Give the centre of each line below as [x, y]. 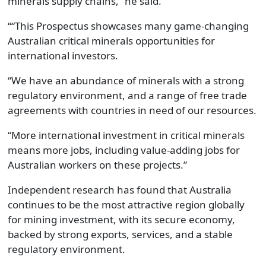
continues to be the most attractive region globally [126, 204]
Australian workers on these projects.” [97, 164]
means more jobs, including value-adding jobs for [123, 150]
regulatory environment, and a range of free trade [127, 95]
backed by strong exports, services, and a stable [120, 234]
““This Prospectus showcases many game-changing [128, 26]
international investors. [63, 55]
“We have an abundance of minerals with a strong [126, 80]
